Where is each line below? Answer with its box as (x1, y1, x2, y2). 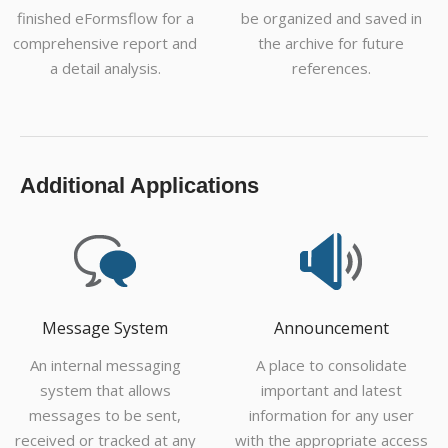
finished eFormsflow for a (16, 8, 194, 29)
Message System (42, 317, 168, 340)
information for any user (248, 405, 414, 426)
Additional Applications (20, 173, 259, 199)
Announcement (273, 317, 389, 340)
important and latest (260, 380, 402, 401)
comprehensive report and (13, 33, 197, 54)
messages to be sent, (29, 405, 181, 426)
